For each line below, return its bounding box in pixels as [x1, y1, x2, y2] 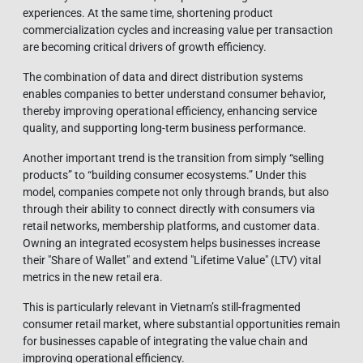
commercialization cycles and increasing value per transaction [23, 23, 333, 37]
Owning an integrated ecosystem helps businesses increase [23, 237, 320, 250]
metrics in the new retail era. [23, 271, 163, 284]
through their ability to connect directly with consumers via [23, 203, 315, 216]
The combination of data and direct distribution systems [23, 70, 303, 84]
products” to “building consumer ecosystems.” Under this [23, 169, 306, 182]
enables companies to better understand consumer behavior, [23, 88, 326, 101]
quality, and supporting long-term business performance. [23, 122, 306, 135]
